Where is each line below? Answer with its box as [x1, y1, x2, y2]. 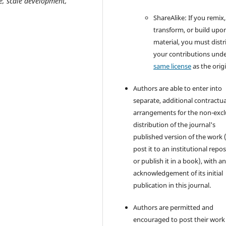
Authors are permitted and [133, 202, 214, 212]
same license [153, 61, 192, 71]
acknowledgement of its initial [133, 168, 223, 178]
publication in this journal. [133, 180, 211, 190]
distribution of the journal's [133, 120, 216, 129]
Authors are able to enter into [133, 83, 222, 93]
